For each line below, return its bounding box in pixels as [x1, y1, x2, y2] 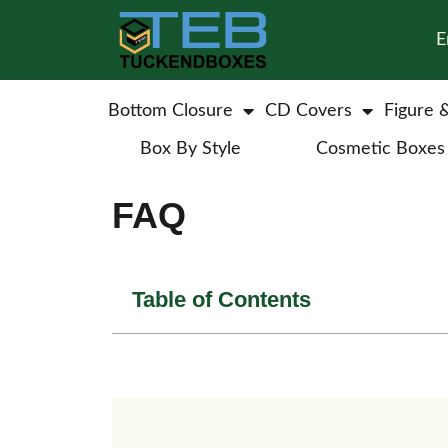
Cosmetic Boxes [316, 139, 446, 158]
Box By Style [139, 139, 241, 158]
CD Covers [264, 102, 352, 121]
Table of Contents [132, 286, 311, 312]
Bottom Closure [107, 102, 233, 121]
